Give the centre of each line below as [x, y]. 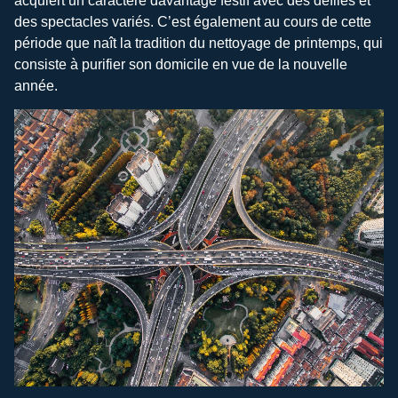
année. [36, 86]
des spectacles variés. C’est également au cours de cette [193, 22]
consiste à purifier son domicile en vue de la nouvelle [181, 65]
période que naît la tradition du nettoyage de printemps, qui [199, 44]
